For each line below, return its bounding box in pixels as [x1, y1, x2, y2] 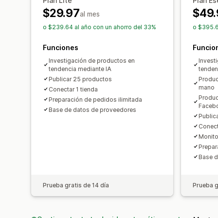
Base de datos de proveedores [49, 106, 136, 113]
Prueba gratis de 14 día [43, 181, 109, 189]
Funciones [43, 43, 78, 52]
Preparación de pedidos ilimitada [49, 95, 142, 103]
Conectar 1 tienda [49, 85, 98, 93]
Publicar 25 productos [49, 75, 112, 83]
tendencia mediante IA [49, 65, 111, 73]
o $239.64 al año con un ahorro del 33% [43, 23, 156, 31]
